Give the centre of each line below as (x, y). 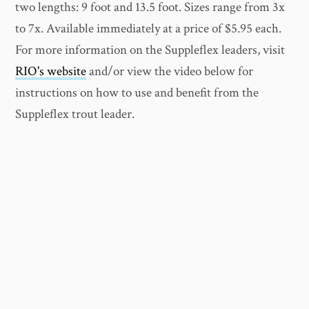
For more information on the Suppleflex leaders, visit (150, 50)
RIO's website (51, 72)
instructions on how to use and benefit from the (137, 93)
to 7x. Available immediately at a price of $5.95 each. (149, 29)
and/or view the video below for (170, 72)
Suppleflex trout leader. (75, 114)
